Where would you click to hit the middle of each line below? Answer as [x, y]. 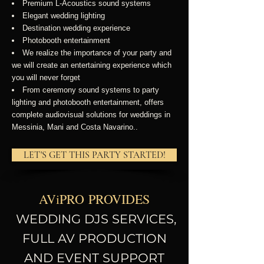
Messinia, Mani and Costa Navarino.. [75, 127]
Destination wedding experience [76, 28]
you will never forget [46, 77]
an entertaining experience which [116, 65]
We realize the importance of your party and [97, 53]
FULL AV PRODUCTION [94, 238]
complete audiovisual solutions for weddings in [91, 115]
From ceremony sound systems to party [91, 90]
